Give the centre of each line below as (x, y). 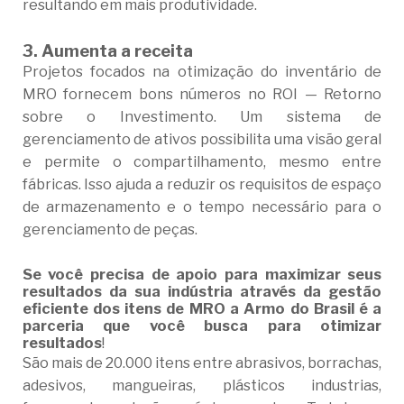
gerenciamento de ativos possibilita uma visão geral (202, 140)
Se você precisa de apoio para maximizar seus (202, 275)
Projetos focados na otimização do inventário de (202, 72)
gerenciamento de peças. (110, 230)
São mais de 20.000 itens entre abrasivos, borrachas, (202, 363)
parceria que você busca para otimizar (202, 326)
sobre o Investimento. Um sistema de (202, 117)
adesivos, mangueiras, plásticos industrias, (202, 386)
